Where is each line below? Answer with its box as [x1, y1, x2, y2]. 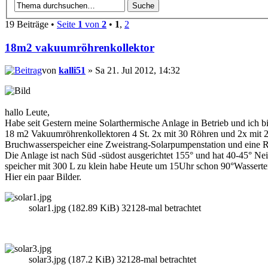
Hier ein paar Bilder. [5, 172, 81, 182]
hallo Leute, [5, 107, 50, 118]
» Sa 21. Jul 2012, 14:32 [86, 65, 180, 76]
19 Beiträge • [5, 19, 57, 29]
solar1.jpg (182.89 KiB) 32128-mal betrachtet [29, 203, 201, 214]
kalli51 [59, 65, 86, 76]
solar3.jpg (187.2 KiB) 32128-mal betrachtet [29, 254, 196, 265]
